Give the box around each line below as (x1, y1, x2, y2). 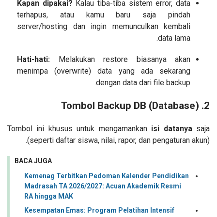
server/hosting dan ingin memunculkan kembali (17, 22, 190, 31)
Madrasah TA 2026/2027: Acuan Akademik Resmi (24, 182, 181, 190)
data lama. (158, 33, 190, 43)
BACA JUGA (15, 157, 52, 165)
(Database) (146, 100, 199, 112)
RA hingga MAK (24, 192, 73, 200)
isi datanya (151, 124, 192, 134)
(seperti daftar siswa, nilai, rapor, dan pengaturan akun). (27, 136, 210, 145)
